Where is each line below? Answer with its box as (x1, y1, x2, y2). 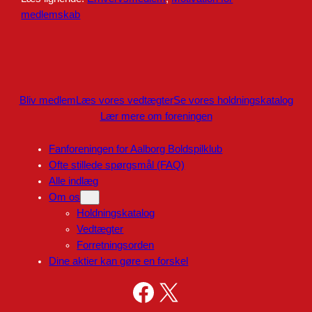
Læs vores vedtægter (75, 94, 173, 106)
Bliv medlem (19, 94, 76, 106)
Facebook (130, 276, 143, 306)
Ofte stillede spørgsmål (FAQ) (49, 159, 185, 171)
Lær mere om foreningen (100, 110, 212, 122)
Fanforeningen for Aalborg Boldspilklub (49, 143, 223, 155)
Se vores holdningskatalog (173, 94, 293, 106)
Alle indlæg (49, 175, 99, 187)
